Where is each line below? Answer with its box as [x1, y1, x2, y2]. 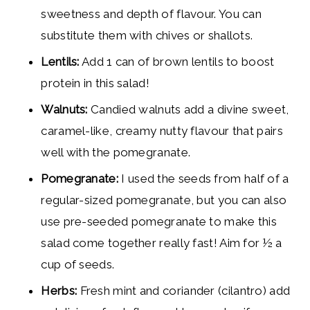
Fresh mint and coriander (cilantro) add [80, 284, 291, 298]
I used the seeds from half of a [118, 172, 289, 186]
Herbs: [41, 284, 80, 298]
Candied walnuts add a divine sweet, [91, 102, 289, 117]
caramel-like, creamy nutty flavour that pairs [41, 124, 283, 138]
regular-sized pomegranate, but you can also [41, 193, 287, 208]
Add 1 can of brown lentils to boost [79, 55, 275, 69]
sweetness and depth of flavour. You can [41, 7, 262, 21]
